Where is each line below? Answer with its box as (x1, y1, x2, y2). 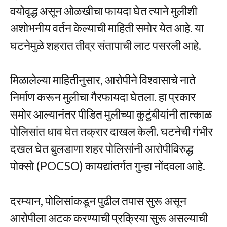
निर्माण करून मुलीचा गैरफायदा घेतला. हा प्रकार (10, 90, 196, 104)
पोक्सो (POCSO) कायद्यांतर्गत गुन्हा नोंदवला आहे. (10, 159, 205, 173)
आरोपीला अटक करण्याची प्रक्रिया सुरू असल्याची (10, 210, 208, 225)
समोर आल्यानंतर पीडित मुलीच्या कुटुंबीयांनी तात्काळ (10, 107, 212, 122)
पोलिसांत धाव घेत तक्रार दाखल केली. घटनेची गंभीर (10, 124, 213, 139)
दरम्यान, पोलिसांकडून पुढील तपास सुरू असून (10, 193, 186, 208)
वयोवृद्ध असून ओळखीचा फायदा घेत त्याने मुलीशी (10, 3, 197, 18)
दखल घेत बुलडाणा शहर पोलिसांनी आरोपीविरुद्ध (10, 141, 193, 156)
